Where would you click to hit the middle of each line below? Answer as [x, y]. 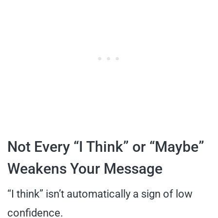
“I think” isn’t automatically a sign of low [100, 194]
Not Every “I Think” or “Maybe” [106, 146]
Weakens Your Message [85, 168]
